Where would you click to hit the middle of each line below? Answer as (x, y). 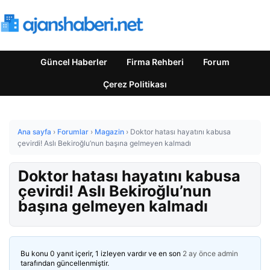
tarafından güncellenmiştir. (65, 263)
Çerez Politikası (135, 84)
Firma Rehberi (155, 62)
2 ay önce (199, 253)
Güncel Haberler (74, 62)
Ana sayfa (34, 132)
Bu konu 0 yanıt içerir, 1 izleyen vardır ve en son (102, 253)
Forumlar (73, 132)
